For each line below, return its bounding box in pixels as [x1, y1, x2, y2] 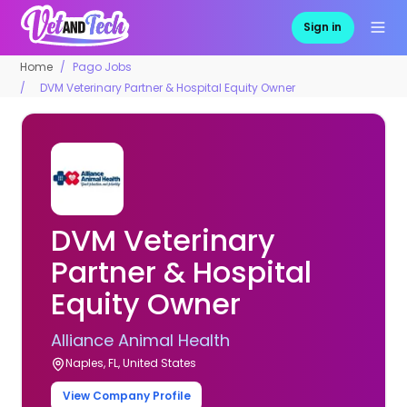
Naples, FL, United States [65, 354, 197, 371]
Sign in [303, 19, 342, 35]
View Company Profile [62, 388, 191, 404]
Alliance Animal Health [51, 328, 231, 352]
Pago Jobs [73, 58, 133, 74]
